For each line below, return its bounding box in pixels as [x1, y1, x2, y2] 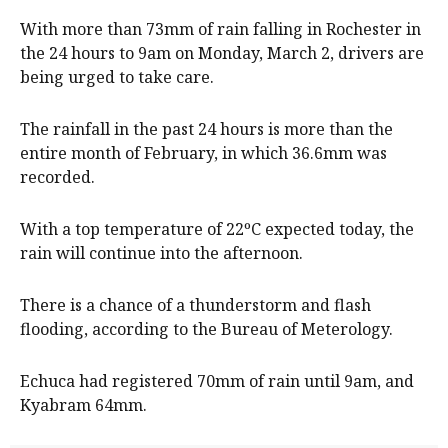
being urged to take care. [20, 66, 214, 89]
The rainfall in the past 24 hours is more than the [20, 118, 393, 141]
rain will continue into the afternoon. [20, 242, 303, 265]
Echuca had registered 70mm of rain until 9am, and [20, 370, 414, 393]
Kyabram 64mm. [20, 394, 147, 417]
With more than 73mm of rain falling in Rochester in [20, 18, 421, 41]
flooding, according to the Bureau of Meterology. [20, 318, 393, 341]
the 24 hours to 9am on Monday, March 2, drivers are [20, 42, 424, 65]
